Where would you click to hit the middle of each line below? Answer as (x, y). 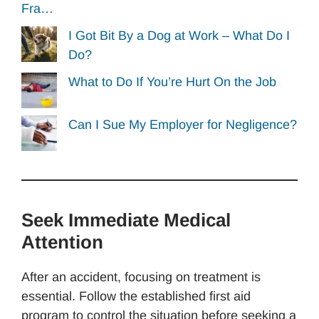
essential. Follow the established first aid (136, 297)
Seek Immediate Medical (126, 220)
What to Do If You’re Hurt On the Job (172, 82)
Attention (62, 242)
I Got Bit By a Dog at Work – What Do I (179, 35)
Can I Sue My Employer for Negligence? (183, 125)
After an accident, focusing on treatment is (141, 277)
